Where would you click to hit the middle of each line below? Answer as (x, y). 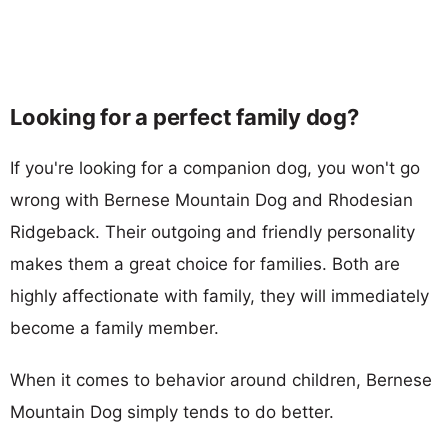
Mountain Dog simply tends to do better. (172, 411)
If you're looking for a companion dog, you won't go (215, 167)
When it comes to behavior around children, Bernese (221, 379)
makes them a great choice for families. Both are (205, 263)
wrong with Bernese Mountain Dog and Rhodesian (211, 199)
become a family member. (114, 327)
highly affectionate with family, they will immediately (219, 295)
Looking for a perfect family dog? (184, 116)
